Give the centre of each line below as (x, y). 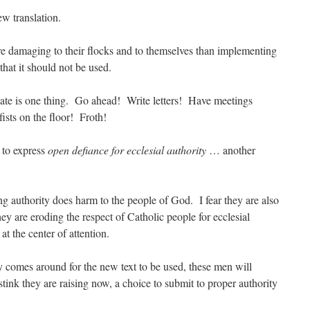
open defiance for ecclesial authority (127, 149)
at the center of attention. (56, 232)
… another (231, 149)
